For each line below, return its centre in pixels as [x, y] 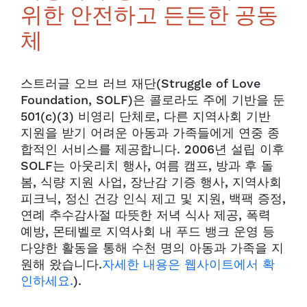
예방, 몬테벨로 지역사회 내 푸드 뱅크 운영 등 [148, 232]
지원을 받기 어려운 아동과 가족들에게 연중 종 [150, 133]
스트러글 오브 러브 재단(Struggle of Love [140, 84]
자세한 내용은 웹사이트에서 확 [188, 265]
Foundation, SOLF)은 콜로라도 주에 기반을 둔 [153, 100]
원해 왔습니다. [61, 265]
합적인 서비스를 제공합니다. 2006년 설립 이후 [152, 149]
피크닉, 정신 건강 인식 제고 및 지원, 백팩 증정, [153, 199]
